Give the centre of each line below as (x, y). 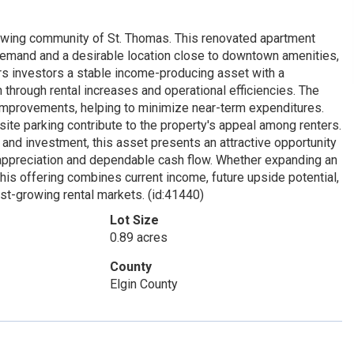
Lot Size (134, 220)
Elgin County (143, 284)
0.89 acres (138, 237)
